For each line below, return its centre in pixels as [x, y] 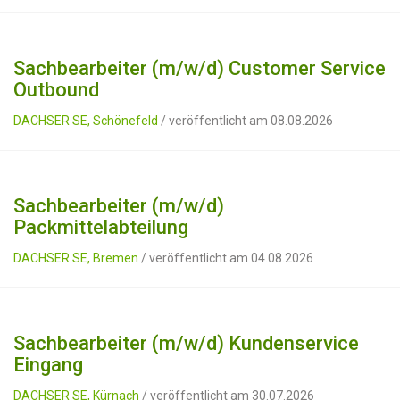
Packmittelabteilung [101, 227]
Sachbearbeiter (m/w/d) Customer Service [200, 68]
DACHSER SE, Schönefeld [86, 121]
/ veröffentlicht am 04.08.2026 [226, 258]
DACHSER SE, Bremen [76, 258]
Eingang [48, 365]
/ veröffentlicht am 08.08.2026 [246, 121]
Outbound [56, 90]
